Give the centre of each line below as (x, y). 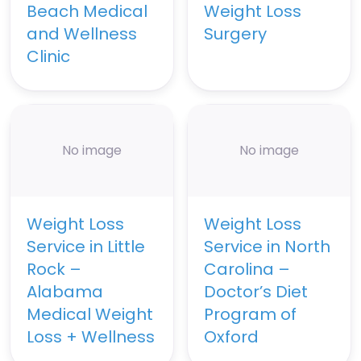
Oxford (231, 336)
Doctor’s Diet (256, 291)
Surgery (235, 34)
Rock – (54, 269)
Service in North (267, 246)
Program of (250, 314)
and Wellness (82, 34)
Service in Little (86, 246)
